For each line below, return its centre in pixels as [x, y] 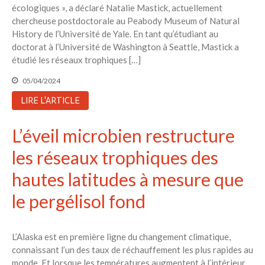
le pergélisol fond [79, 201]
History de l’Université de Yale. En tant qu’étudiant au [115, 34]
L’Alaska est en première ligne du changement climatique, [121, 236]
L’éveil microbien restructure [123, 135]
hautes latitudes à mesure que [128, 179]
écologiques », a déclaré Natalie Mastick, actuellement [117, 8]
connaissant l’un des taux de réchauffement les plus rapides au [132, 249]
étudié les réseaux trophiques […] [76, 60]
